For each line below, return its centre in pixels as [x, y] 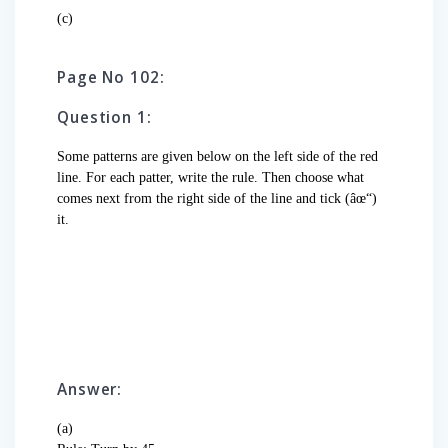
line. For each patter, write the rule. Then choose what [210, 178]
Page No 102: [111, 78]
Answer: [90, 390]
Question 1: [104, 118]
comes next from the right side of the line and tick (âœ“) [217, 199]
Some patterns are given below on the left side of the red [217, 157]
